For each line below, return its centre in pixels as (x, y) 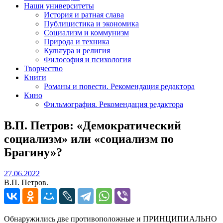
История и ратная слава (84, 14)
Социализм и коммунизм (86, 32)
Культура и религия (77, 50)
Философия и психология (87, 59)
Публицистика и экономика (91, 23)
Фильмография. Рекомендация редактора (113, 104)
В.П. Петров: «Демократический (93, 125)
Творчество (43, 68)
